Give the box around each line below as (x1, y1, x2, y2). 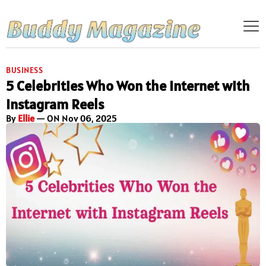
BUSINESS (6, 65, 43, 76)
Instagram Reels (6, 95, 104, 114)
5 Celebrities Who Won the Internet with (6, 77, 250, 96)
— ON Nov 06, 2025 (34, 112, 117, 125)
